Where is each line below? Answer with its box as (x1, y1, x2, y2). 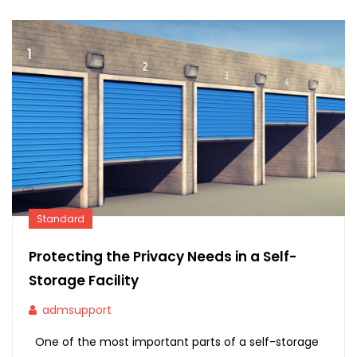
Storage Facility (29, 270, 139, 290)
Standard (37, 211, 84, 226)
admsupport (42, 301, 112, 318)
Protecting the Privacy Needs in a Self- (29, 246, 296, 266)
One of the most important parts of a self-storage (29, 333, 319, 350)
